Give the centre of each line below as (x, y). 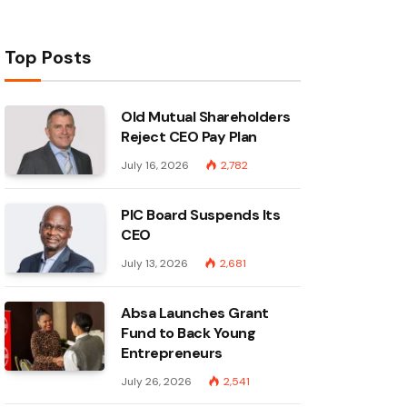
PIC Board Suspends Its (201, 215)
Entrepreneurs (172, 353)
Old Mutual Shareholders (206, 117)
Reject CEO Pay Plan (189, 137)
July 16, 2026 (155, 165)
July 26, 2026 (156, 382)
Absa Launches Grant (195, 313)
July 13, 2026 (154, 263)
